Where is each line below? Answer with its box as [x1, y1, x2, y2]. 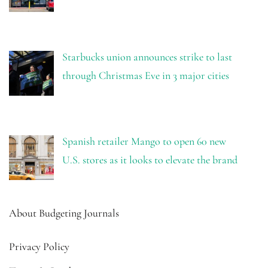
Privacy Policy [9, 239, 69, 253]
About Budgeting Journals [9, 206, 119, 220]
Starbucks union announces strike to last [62, 50, 232, 64]
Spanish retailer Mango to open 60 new [62, 134, 226, 148]
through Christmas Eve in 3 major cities [62, 69, 229, 83]
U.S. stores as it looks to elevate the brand [62, 153, 237, 166]
